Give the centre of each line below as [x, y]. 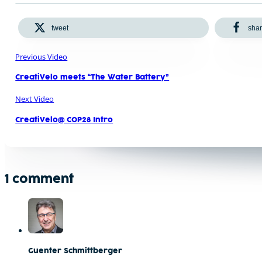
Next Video [35, 99]
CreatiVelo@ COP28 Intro [64, 120]
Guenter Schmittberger [75, 252]
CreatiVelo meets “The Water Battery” [92, 78]
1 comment [39, 180]
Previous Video [42, 57]
